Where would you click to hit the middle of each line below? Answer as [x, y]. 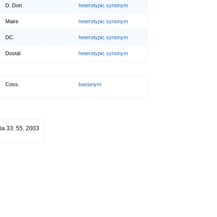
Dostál [13, 54]
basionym [90, 84]
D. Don [14, 6]
